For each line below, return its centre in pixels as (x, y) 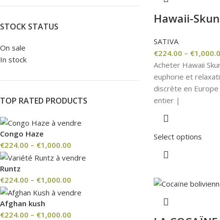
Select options (178, 136)
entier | (167, 100)
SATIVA (166, 41)
